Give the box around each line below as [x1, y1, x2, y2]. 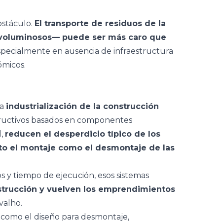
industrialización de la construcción [6, 102, 159, 111]
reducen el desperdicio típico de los [5, 129, 160, 139]
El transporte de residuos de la [35, 19, 166, 28]
